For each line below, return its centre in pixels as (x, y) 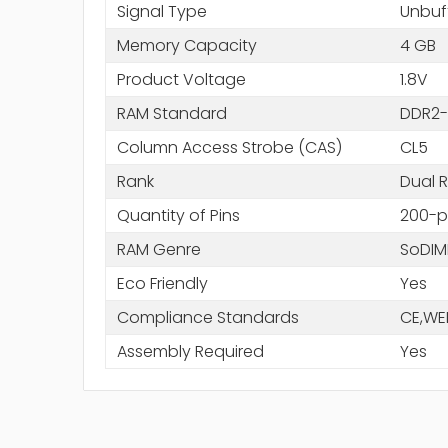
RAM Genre (158, 249)
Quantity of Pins (178, 215)
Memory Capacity (186, 45)
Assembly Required (190, 351)
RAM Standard (171, 113)
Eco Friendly (162, 283)
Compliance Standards (207, 317)
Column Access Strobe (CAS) (229, 147)
